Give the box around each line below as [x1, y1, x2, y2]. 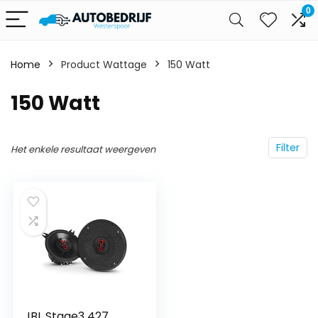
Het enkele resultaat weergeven [11, 143, 155, 156]
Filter [276, 141, 300, 155]
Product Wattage [61, 57, 147, 72]
